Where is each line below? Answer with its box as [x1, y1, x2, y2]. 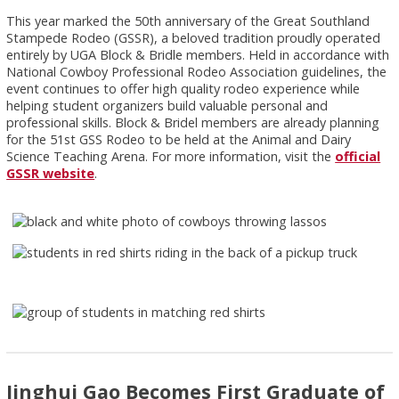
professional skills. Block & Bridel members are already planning [6, 113, 380, 131]
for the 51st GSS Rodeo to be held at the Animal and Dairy [6, 130, 352, 148]
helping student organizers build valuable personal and [6, 96, 329, 114]
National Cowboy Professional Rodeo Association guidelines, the [6, 62, 387, 80]
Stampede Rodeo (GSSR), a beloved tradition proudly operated [6, 28, 381, 46]
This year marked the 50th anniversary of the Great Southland [6, 12, 370, 29]
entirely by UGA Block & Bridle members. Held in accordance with [6, 45, 390, 63]
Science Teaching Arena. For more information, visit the [6, 147, 336, 165]
